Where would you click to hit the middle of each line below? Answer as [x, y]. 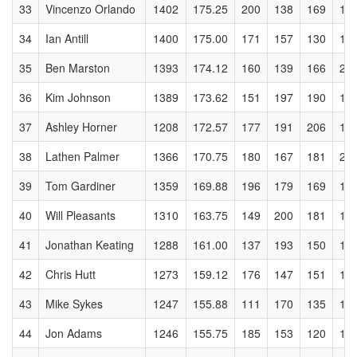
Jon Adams [74, 333]
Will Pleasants [80, 215]
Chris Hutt [71, 274]
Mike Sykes [74, 304]
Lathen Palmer [82, 156]
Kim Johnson [78, 97]
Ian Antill [67, 38]
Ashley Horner [81, 127]
